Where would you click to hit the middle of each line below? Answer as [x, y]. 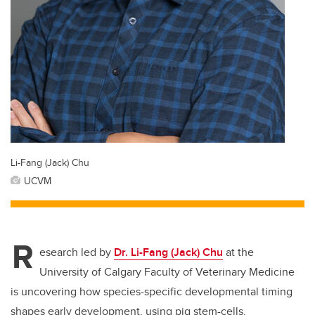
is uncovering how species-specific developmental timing [152, 292]
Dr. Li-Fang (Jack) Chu [168, 252]
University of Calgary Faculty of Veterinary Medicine [167, 272]
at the [238, 252]
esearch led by [77, 252]
